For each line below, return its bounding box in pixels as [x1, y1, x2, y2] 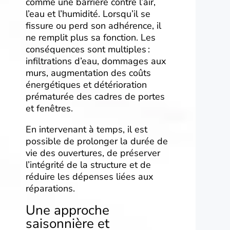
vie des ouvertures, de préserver [26, 147, 160, 159]
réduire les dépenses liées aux [26, 170, 153, 183]
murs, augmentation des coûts [26, 67, 151, 79]
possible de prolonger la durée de [26, 135, 168, 147]
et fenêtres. [26, 102, 73, 114]
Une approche [26, 201, 109, 219]
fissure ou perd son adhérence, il [26, 20, 161, 32]
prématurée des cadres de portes [26, 90, 165, 103]
